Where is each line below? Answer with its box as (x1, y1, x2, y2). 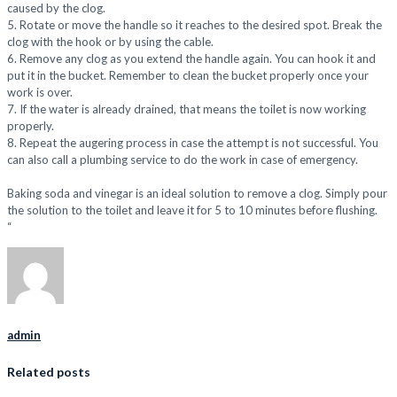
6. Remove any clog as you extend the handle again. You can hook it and (7, 51, 376, 66)
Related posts (7, 364, 90, 380)
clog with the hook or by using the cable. (7, 34, 214, 49)
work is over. (7, 84, 73, 99)
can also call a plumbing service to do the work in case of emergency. (7, 152, 358, 167)
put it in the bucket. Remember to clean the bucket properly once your (7, 67, 369, 82)
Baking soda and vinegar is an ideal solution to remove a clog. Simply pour (7, 185, 387, 200)
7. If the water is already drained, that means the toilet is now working (7, 101, 366, 116)
